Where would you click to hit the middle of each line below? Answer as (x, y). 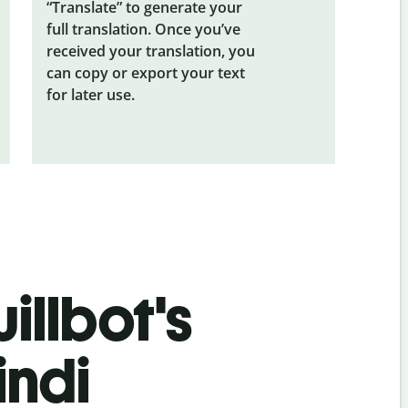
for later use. (90, 94)
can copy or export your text (145, 72)
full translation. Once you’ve (143, 29)
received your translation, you (150, 51)
